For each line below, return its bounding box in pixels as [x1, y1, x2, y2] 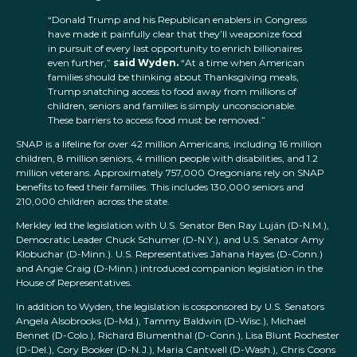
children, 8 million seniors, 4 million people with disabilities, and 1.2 [16, 152, 318, 165]
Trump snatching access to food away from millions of [48, 85, 296, 98]
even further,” [48, 57, 113, 69]
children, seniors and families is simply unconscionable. [48, 100, 296, 112]
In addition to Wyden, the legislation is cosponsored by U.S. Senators [16, 300, 324, 313]
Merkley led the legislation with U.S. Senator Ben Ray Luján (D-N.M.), [16, 219, 329, 232]
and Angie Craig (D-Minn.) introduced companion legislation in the [16, 262, 323, 275]
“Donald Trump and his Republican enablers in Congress [48, 14, 307, 26]
